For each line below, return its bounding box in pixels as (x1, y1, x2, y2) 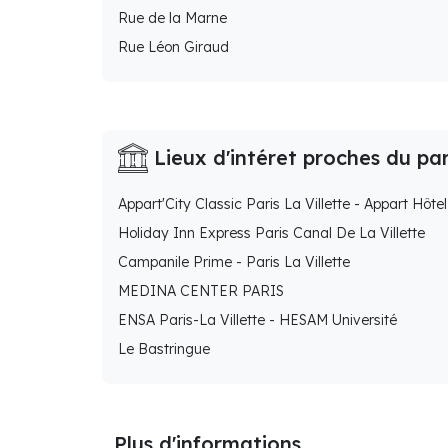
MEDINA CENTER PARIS (118, 282, 284, 301)
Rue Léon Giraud (118, 38, 229, 57)
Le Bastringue (118, 340, 210, 359)
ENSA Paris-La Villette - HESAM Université (118, 311, 397, 330)
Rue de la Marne (118, 9, 227, 28)
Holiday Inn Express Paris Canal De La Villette (118, 224, 425, 243)
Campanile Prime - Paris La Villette (118, 253, 350, 272)
